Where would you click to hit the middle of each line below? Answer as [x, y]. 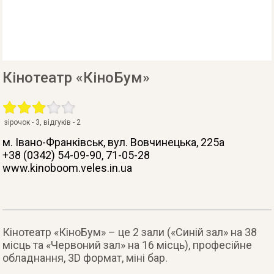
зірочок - [20, 122]
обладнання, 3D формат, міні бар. [85, 258]
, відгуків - [58, 122]
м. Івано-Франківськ [53, 142]
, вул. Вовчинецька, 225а [164, 142]
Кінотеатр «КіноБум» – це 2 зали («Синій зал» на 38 [130, 232]
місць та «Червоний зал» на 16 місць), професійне [128, 245]
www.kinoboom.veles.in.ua [68, 168]
